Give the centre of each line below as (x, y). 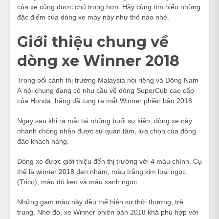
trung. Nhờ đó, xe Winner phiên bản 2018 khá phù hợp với (108, 212)
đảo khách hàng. (43, 141)
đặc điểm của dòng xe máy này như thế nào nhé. (93, 17)
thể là (27, 171)
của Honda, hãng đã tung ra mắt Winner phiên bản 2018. (106, 100)
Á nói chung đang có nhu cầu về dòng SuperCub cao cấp (106, 90)
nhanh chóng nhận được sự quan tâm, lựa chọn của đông (107, 131)
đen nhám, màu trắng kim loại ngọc (130, 171)
